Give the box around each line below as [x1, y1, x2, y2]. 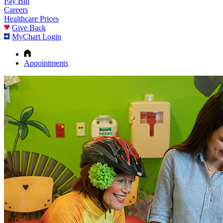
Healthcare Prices [4, 14, 59, 23]
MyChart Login [12, 32, 61, 41]
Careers [4, 5, 28, 14]
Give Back [12, 23, 46, 32]
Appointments [24, 58, 68, 67]
